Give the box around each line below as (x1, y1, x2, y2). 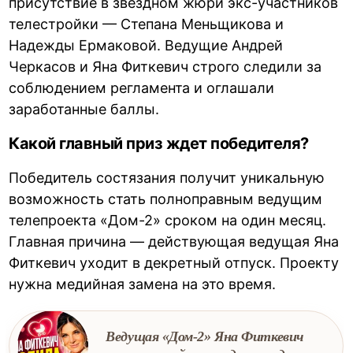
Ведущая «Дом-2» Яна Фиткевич (106, 329, 303, 345)
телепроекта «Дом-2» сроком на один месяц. (9, 212, 327, 229)
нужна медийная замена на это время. (9, 276, 277, 293)
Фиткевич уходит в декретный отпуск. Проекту (9, 255, 340, 272)
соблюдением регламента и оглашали (9, 80, 275, 97)
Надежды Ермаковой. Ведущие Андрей (9, 37, 284, 54)
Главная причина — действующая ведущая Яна (9, 233, 340, 251)
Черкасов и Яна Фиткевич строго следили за (9, 58, 322, 76)
